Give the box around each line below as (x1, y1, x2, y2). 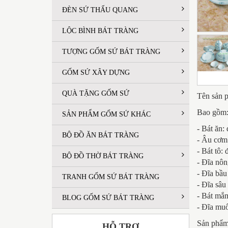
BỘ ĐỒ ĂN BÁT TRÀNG (62, 131, 139, 139)
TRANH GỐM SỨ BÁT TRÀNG (62, 173, 159, 181)
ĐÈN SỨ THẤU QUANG (62, 6, 138, 14)
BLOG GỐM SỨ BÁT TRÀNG (62, 193, 154, 202)
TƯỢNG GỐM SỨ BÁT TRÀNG (62, 47, 160, 55)
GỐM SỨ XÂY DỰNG (62, 68, 130, 76)
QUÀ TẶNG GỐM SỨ (62, 89, 129, 97)
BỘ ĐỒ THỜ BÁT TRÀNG (62, 152, 144, 160)
